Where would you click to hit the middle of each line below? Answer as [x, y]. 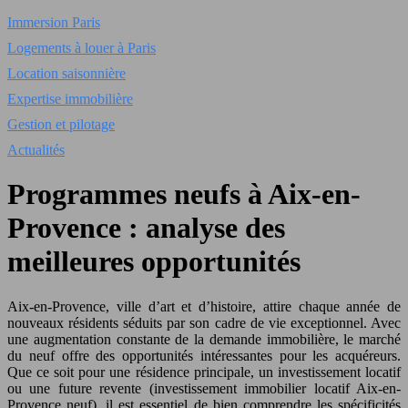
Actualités [36, 150]
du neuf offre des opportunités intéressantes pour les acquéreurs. [204, 355]
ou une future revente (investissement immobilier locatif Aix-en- [204, 388]
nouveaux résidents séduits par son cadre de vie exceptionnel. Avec [204, 322]
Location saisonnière [66, 73]
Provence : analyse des [146, 228]
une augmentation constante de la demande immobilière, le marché [204, 339]
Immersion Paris [54, 22]
